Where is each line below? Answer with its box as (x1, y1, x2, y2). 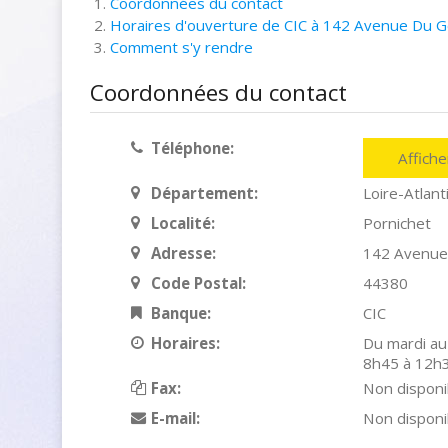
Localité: (150, 213, 215, 233)
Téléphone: (150, 138, 234, 158)
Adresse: (150, 243, 216, 263)
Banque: (150, 303, 211, 323)
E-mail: (150, 408, 200, 428)
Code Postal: (150, 273, 246, 293)
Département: (150, 183, 258, 203)
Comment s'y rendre (110, 37, 253, 57)
